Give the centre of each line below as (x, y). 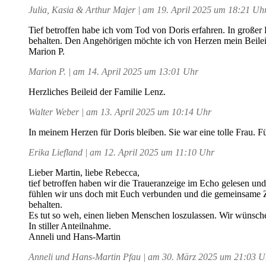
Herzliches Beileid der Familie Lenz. (97, 91)
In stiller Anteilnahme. (70, 226)
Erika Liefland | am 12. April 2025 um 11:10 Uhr (121, 152)
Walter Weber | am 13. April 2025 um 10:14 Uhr (120, 112)
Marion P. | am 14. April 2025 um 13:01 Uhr (113, 71)
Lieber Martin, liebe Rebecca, (84, 172)
